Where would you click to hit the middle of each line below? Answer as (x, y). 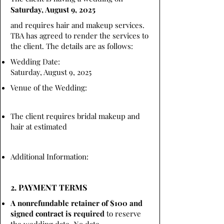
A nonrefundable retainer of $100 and (76, 203)
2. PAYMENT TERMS (49, 187)
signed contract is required (57, 213)
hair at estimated (39, 126)
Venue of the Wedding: (49, 87)
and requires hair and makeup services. (77, 25)
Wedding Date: (36, 61)
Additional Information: (49, 156)
